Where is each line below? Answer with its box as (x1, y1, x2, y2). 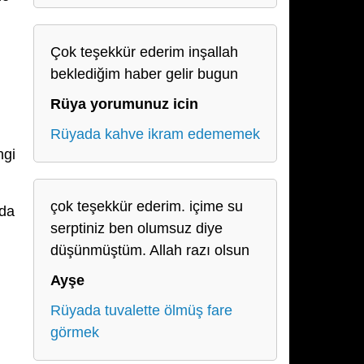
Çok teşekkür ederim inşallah (50, 44, 238, 60)
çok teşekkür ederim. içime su (50, 198, 243, 214)
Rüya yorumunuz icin (50, 96, 198, 112)
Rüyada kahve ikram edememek (50, 126, 260, 142)
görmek (50, 324, 99, 340)
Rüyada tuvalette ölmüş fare (50, 302, 232, 318)
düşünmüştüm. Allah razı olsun (50, 242, 249, 258)
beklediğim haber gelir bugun (50, 66, 238, 82)
